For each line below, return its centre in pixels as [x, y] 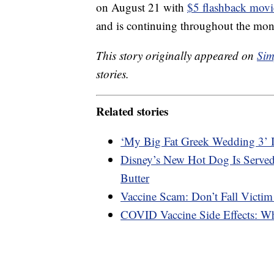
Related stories [132, 111]
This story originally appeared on [176, 56]
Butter [135, 177]
